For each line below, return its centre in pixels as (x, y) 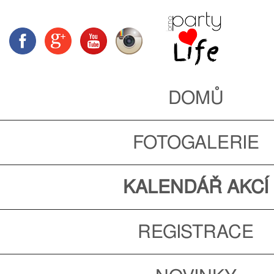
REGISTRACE (196, 231)
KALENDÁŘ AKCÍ (196, 187)
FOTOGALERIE (196, 142)
